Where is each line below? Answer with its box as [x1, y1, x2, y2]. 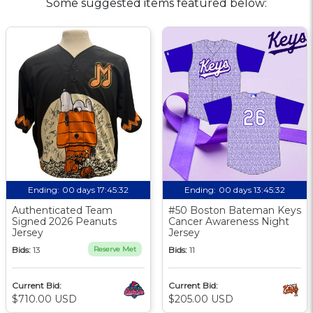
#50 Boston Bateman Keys [168, 203, 301, 217]
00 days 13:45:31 [219, 184, 284, 195]
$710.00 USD [12, 292, 77, 305]
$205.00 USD [168, 292, 233, 305]
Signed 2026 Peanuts [12, 214, 117, 228]
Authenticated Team [12, 203, 112, 217]
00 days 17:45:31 [63, 184, 128, 195]
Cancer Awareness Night [168, 214, 289, 228]
